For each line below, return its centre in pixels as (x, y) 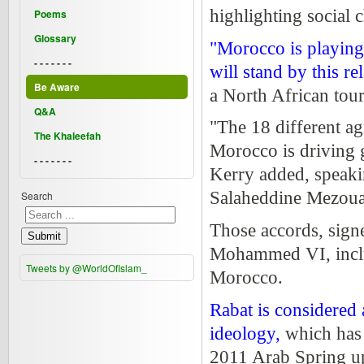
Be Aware (57, 87)
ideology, (245, 334)
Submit (44, 236)
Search (37, 195)
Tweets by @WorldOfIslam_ (87, 267)
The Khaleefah (67, 135)
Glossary (55, 38)
